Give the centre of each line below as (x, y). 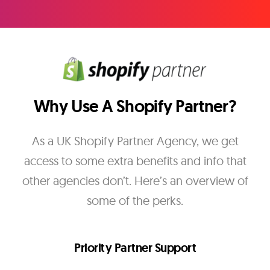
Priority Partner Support (135, 248)
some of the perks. (135, 201)
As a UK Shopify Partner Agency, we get (135, 141)
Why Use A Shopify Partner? (135, 107)
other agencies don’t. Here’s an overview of (135, 181)
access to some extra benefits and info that (135, 161)
